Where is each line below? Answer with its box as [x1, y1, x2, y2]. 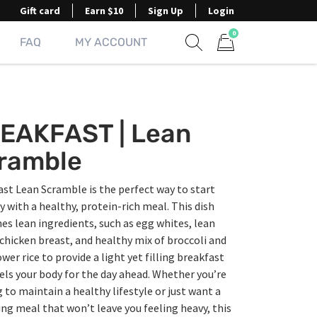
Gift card [20, 4, 60, 17]
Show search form [193, 51, 280, 66]
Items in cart [217, 52, 279, 66]
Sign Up [148, 4, 183, 17]
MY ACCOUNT [75, 35, 147, 49]
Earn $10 [85, 4, 123, 17]
